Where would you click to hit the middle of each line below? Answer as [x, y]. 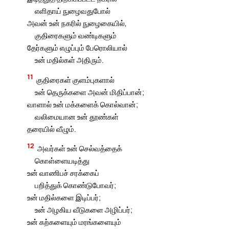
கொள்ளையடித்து [62, 161]
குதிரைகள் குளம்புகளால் [76, 79]
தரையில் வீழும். [52, 129]
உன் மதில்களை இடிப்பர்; [64, 198]
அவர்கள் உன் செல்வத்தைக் [80, 148]
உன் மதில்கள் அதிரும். [69, 60]
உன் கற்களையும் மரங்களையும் [74, 222]
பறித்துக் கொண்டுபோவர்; [75, 185]
